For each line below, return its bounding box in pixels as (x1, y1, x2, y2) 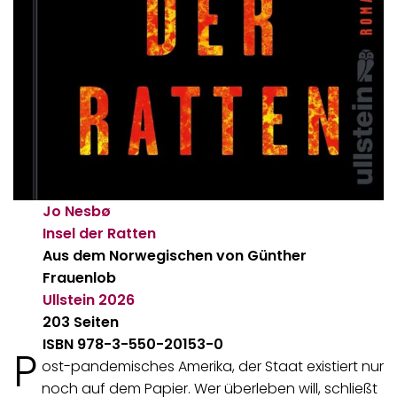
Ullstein (43, 290, 96, 311)
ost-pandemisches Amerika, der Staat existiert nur (41, 356, 384, 378)
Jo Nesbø (43, 201, 112, 222)
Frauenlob (43, 268, 117, 289)
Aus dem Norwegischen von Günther (43, 245, 307, 267)
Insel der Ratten (43, 223, 157, 245)
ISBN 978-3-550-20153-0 (43, 334, 224, 355)
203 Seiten (43, 312, 120, 333)
